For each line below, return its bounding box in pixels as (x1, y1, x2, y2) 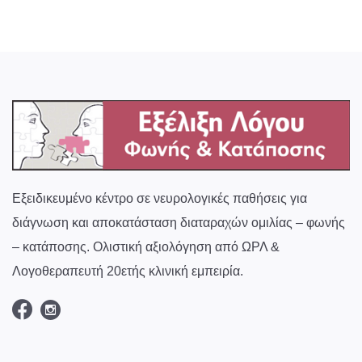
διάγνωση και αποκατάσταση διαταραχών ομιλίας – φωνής (12, 215, 345, 229)
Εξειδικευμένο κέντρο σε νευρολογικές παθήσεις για (12, 191, 307, 205)
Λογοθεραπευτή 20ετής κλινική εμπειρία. (12, 263, 243, 278)
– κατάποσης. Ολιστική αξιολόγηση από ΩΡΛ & (12, 239, 280, 254)
